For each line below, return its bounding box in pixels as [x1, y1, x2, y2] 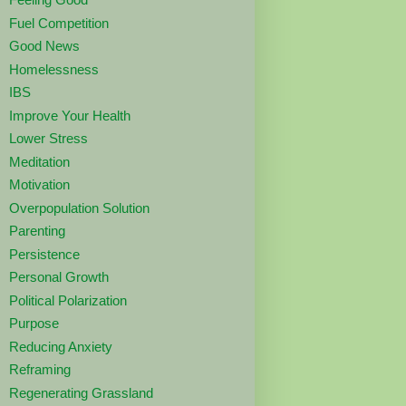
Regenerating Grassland [8, 384, 153, 401]
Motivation [8, 177, 70, 193]
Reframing [8, 362, 71, 378]
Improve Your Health [8, 107, 130, 123]
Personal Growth [8, 269, 109, 285]
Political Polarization [8, 292, 127, 308]
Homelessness [8, 61, 99, 77]
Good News [8, 38, 80, 54]
